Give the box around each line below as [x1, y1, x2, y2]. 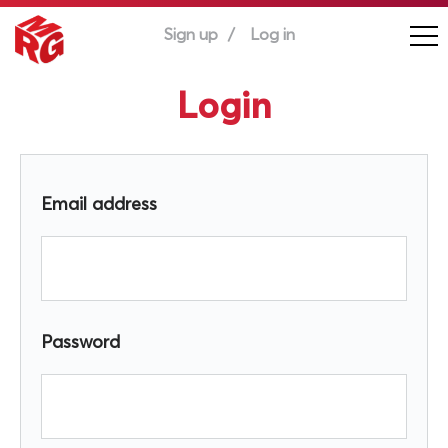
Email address [41, 196, 157, 215]
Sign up [163, 27, 218, 43]
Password [41, 334, 120, 353]
